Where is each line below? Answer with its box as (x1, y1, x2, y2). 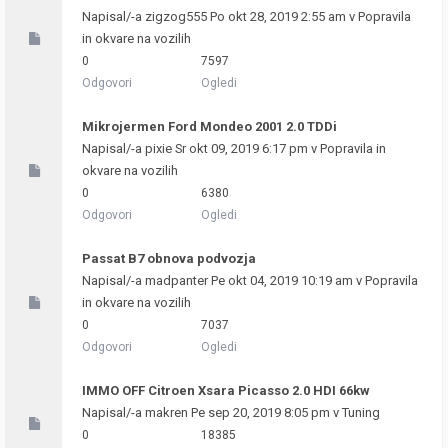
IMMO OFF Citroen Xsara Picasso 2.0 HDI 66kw (82, 383, 370, 398)
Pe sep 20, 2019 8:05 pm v (188, 405, 342, 420)
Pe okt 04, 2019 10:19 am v (208, 273, 365, 288)
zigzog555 (145, 9, 207, 24)
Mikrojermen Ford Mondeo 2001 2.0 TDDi (82, 119, 337, 134)
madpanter (145, 273, 208, 288)
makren (145, 405, 188, 420)
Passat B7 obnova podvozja (82, 251, 256, 266)
